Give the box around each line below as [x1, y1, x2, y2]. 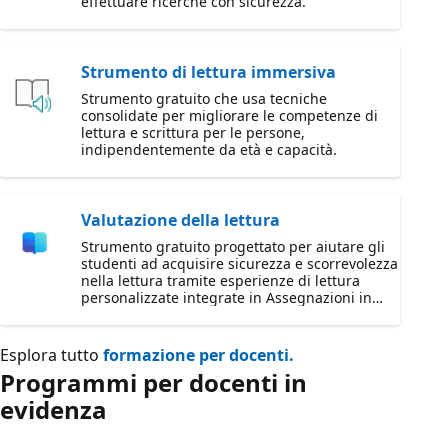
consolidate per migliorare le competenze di [81, 106, 378, 125]
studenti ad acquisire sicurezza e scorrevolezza [81, 254, 398, 273]
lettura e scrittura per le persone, [81, 123, 305, 142]
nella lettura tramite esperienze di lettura [81, 271, 360, 290]
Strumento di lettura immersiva [81, 61, 336, 83]
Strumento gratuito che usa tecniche [81, 89, 327, 108]
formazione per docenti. [103, 344, 294, 366]
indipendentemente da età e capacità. [81, 140, 337, 159]
